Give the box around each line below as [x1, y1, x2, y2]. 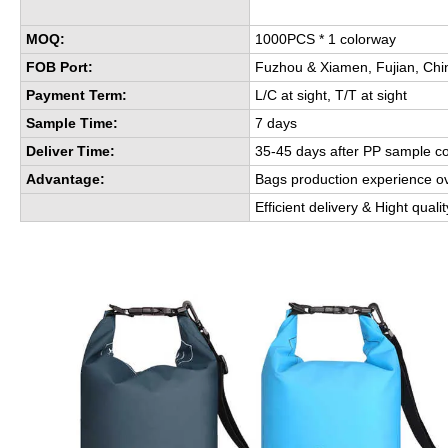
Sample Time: [26, 115, 118, 132]
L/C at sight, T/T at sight [255, 87, 407, 104]
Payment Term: [26, 87, 127, 104]
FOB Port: [26, 59, 93, 76]
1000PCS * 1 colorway [255, 31, 400, 48]
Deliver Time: [26, 143, 115, 160]
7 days [255, 115, 297, 132]
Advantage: [26, 171, 105, 188]
